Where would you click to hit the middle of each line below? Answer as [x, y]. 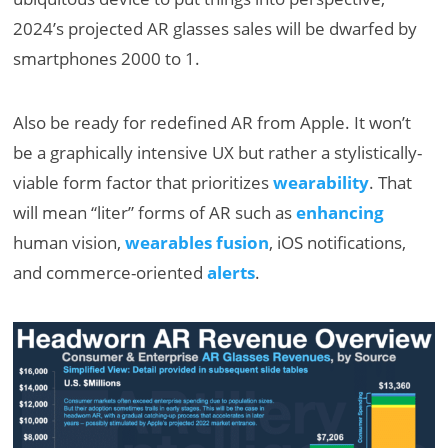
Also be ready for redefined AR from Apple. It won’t [212, 122]
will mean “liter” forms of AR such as [155, 212]
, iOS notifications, [338, 242]
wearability [321, 182]
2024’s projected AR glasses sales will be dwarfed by [215, 28]
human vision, [69, 242]
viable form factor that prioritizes [143, 182]
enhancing [340, 212]
